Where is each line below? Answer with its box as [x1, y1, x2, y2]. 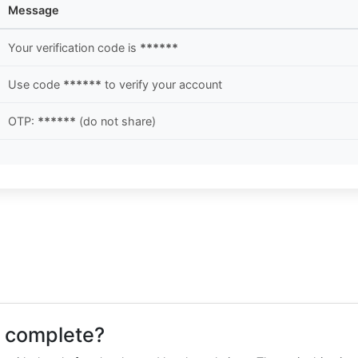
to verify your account [101, 78, 222, 92]
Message [8, 3, 59, 18]
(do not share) [76, 114, 156, 129]
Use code [8, 78, 63, 92]
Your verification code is [8, 41, 140, 55]
